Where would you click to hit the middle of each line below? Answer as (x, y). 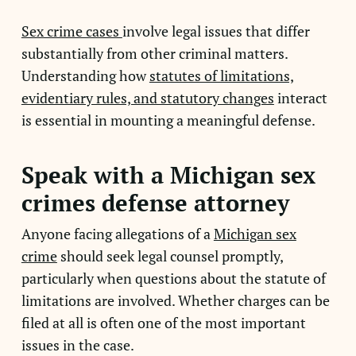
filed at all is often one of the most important (163, 323)
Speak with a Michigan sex (168, 175)
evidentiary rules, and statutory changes (147, 98)
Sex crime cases (72, 31)
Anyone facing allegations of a (117, 234)
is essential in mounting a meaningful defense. (168, 120)
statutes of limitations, (221, 75)
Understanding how (85, 75)
